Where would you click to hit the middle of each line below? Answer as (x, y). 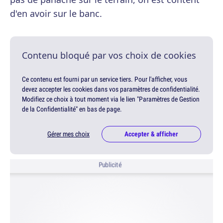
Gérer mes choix (68, 134)
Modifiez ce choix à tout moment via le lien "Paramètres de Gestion (111, 99)
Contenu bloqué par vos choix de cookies (109, 56)
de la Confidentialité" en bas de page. (72, 109)
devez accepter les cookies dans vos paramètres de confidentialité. (111, 89)
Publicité (110, 165)
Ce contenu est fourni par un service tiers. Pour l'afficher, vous (105, 79)
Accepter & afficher (151, 134)
